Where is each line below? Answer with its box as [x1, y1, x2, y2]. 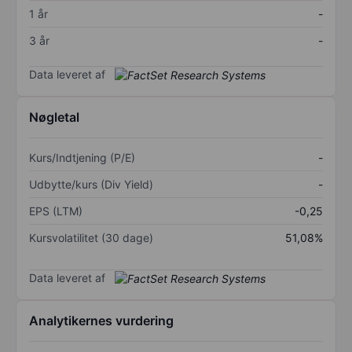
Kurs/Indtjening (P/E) [29, 151, 135, 165]
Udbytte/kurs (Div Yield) [29, 178, 153, 192]
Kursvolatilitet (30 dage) [29, 231, 153, 245]
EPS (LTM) [29, 204, 82, 218]
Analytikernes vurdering [29, 313, 174, 329]
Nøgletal [29, 109, 79, 126]
